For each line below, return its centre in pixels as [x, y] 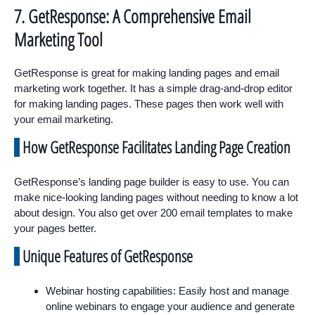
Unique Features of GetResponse [108, 256]
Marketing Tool [58, 39]
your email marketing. [64, 119]
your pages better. [55, 228]
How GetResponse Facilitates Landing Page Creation [156, 147]
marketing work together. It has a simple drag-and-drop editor [153, 88]
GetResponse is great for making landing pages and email [147, 72]
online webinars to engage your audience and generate [170, 306]
